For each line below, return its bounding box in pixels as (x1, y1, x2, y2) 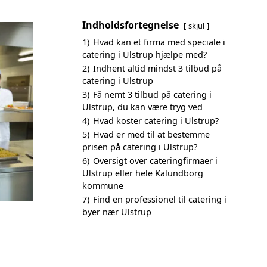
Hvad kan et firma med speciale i (93, 36, 225, 48)
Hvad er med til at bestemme (93, 129, 210, 140)
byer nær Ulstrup (82, 206, 151, 218)
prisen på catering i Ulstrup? (82, 141, 197, 153)
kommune (82, 180, 123, 191)
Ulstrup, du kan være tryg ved (82, 101, 203, 113)
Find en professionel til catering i (93, 194, 226, 205)
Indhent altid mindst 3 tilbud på (93, 63, 222, 74)
